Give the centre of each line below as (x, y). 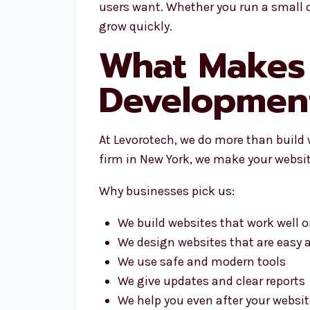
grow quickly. (136, 26)
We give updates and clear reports (211, 281)
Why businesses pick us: (167, 191)
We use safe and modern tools (202, 262)
